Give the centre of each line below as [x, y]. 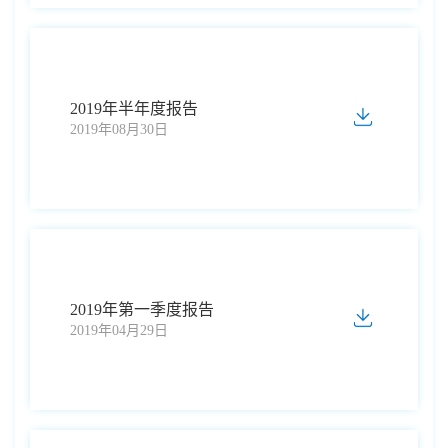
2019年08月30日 [119, 129]
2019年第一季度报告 [142, 309]
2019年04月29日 [119, 330]
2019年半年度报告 [134, 108]
